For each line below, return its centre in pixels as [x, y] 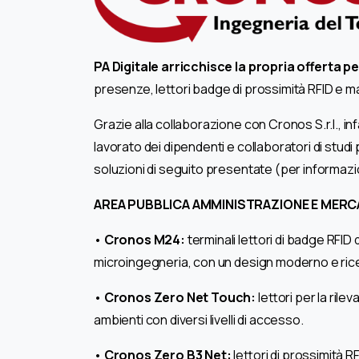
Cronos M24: [143, 239]
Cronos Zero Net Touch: [180, 297]
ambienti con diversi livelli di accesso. [199, 319]
